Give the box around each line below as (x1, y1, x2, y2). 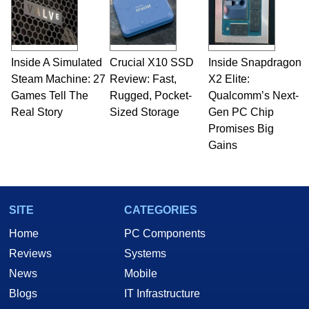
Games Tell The (10, 89, 88, 101)
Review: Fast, (109, 72, 177, 85)
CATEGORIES (124, 203, 197, 216)
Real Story (10, 106, 63, 118)
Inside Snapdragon (208, 56, 301, 68)
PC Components (124, 227, 206, 239)
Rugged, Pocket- (109, 89, 192, 101)
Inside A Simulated (10, 56, 102, 68)
